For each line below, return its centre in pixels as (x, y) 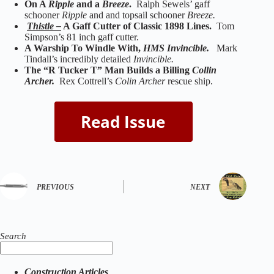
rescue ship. (189, 81)
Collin (204, 70)
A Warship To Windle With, (84, 48)
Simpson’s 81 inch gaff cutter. (82, 37)
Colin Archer (140, 81)
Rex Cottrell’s (87, 81)
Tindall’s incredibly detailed (79, 59)
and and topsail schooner (137, 15)
